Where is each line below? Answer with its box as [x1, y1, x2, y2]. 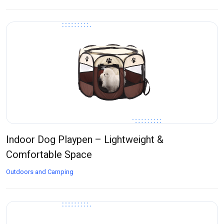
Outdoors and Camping [6, 167, 73, 177]
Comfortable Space [6, 147, 92, 162]
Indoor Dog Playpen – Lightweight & [6, 132, 163, 147]
